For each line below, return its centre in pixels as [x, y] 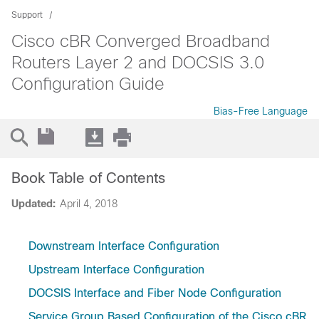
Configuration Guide [88, 84]
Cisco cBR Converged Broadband [141, 41]
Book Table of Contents [88, 178]
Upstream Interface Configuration [116, 270]
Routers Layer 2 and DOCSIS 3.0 [138, 62]
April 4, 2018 [89, 204]
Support [27, 15]
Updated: [33, 204]
